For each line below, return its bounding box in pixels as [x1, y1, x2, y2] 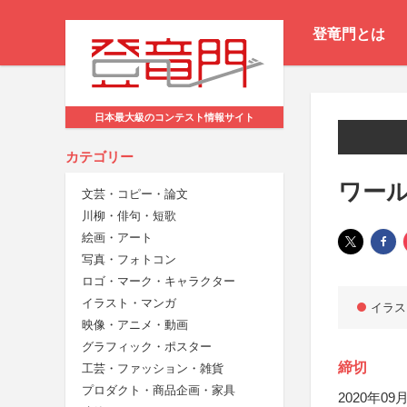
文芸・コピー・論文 [82, 187, 188, 202]
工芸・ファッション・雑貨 [82, 362, 223, 376]
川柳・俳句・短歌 [82, 209, 176, 223]
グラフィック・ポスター [82, 340, 212, 354]
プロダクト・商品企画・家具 [82, 383, 235, 398]
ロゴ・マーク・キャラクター [82, 274, 235, 289]
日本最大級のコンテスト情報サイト [94, 112, 254, 124]
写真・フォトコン [82, 253, 176, 267]
